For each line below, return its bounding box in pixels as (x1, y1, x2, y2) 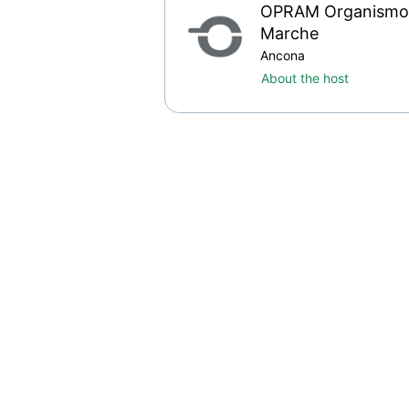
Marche (260, 24, 319, 44)
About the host (261, 70, 349, 87)
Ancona (260, 47, 305, 64)
